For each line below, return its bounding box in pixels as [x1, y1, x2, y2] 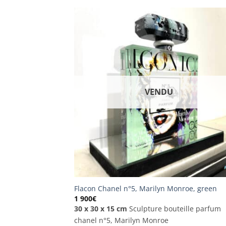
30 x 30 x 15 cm [74, 204, 127, 214]
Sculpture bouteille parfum [127, 204, 221, 214]
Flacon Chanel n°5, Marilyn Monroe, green [74, 184, 217, 194]
